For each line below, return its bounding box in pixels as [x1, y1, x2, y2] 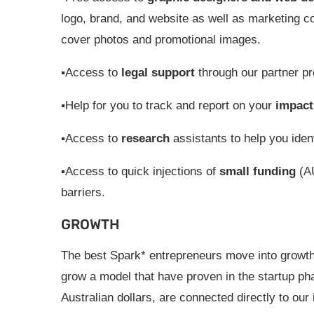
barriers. [61, 186, 105, 199]
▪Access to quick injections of [61, 165, 219, 178]
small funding [219, 165, 296, 178]
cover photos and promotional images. [61, 33, 261, 46]
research [121, 132, 170, 145]
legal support [121, 66, 195, 79]
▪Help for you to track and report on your [61, 99, 275, 112]
